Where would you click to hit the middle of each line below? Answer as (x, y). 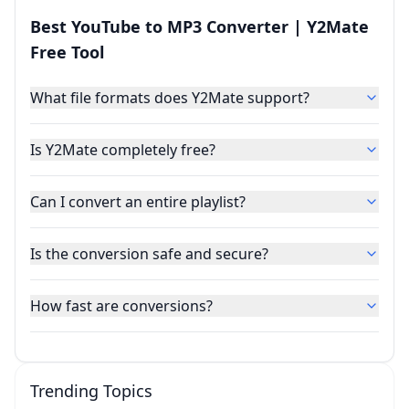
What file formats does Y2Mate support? (170, 98)
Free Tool (67, 52)
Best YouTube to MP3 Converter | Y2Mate (199, 27)
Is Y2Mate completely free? (123, 150)
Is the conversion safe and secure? (149, 254)
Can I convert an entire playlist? (138, 202)
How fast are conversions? (121, 306)
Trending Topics (91, 391)
